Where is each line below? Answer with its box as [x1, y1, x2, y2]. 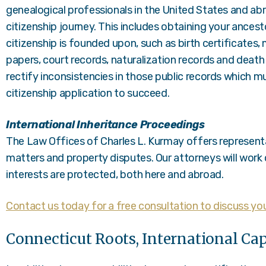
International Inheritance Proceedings [6, 118, 205, 131]
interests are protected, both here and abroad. [6, 168, 224, 181]
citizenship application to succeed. [6, 87, 170, 100]
